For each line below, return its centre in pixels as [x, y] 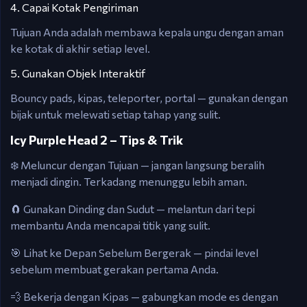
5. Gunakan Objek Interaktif [78, 73]
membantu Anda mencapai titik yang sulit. [110, 225]
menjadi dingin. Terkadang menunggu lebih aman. [129, 181]
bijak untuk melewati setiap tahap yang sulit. [115, 114]
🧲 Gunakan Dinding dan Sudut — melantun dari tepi [133, 209]
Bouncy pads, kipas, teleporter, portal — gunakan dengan [149, 98]
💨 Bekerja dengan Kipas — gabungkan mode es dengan [144, 296]
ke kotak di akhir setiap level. [80, 48]
